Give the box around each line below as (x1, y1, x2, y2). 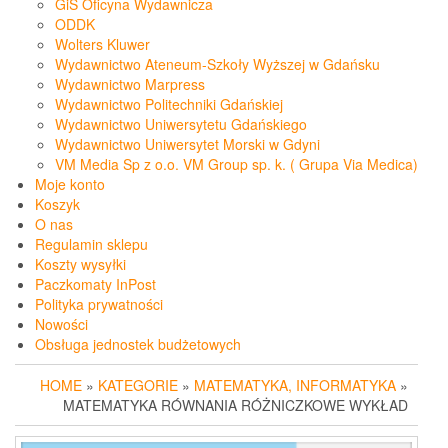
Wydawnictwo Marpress (55, 74, 205, 95)
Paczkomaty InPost (35, 274, 156, 295)
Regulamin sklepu (35, 234, 148, 255)
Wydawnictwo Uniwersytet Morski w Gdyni (55, 134, 320, 155)
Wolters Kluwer (55, 34, 150, 55)
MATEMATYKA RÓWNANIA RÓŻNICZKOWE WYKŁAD (63, 395, 408, 416)
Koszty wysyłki (35, 254, 126, 275)
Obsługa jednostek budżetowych (35, 334, 241, 355)
